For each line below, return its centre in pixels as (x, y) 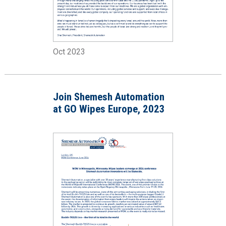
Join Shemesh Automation (108, 97)
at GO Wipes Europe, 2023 (109, 109)
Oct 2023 (69, 52)
